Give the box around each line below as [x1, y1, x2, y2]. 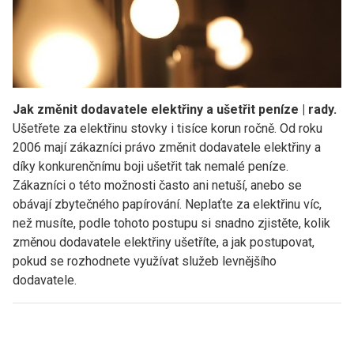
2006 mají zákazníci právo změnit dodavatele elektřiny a [13, 139, 321, 155]
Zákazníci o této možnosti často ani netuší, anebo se [13, 177, 302, 193]
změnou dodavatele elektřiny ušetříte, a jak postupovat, [13, 234, 314, 250]
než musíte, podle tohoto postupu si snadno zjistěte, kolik [13, 215, 330, 231]
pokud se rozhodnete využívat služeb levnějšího [13, 253, 277, 269]
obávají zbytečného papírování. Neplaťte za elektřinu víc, [13, 196, 322, 212]
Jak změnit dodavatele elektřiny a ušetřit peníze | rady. [13, 101, 337, 117]
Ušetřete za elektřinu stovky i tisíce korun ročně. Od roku [13, 120, 322, 136]
